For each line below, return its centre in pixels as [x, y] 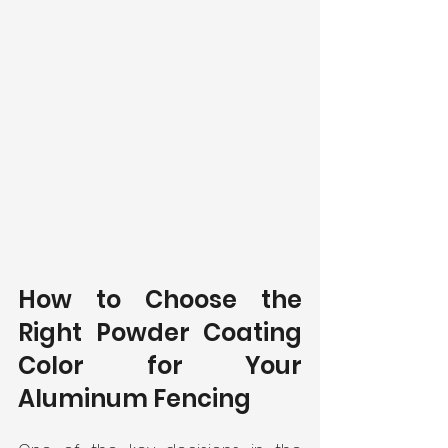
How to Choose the [160, 299]
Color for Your [160, 365]
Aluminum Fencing [134, 398]
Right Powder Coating [160, 332]
